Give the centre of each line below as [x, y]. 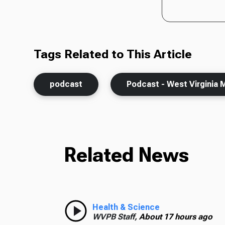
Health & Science [126, 207]
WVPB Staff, [116, 216]
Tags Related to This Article [113, 54]
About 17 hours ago [176, 216]
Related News [126, 155]
